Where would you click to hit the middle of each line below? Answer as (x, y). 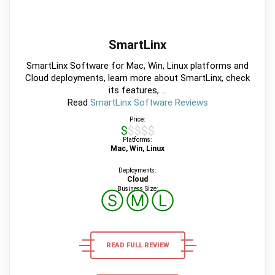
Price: (137, 120)
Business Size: (137, 189)
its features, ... (137, 91)
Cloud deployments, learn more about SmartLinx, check (137, 78)
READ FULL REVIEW (137, 246)
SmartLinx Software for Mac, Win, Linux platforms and (137, 66)
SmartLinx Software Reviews (149, 103)
